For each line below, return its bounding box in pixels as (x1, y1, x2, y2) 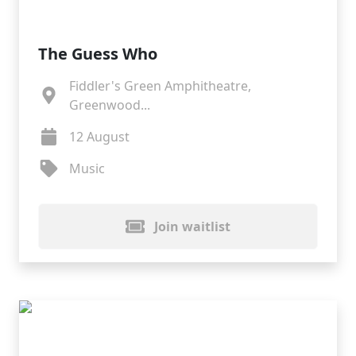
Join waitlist (151, 218, 230, 235)
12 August (68, 128, 130, 145)
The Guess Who (38, 43, 157, 64)
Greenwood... (68, 96, 150, 114)
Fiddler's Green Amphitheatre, (68, 77, 251, 95)
